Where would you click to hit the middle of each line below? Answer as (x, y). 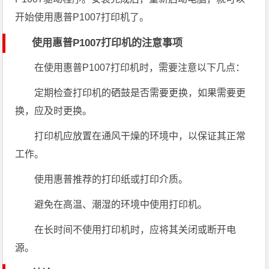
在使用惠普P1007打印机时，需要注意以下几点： (140, 68)
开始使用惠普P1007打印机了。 (82, 17)
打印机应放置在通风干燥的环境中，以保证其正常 (140, 136)
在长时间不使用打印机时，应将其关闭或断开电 (135, 230)
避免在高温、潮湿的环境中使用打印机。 (121, 205)
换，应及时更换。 (54, 111)
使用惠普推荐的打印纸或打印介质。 (111, 180)
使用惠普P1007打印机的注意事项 (107, 43)
